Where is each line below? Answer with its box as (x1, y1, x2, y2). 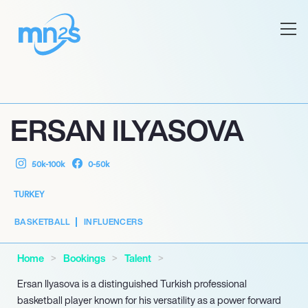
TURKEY (14, 188, 44, 200)
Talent (124, 251, 151, 265)
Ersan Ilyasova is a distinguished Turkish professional (17, 276, 247, 291)
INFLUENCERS (83, 216, 143, 228)
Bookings (63, 251, 105, 265)
